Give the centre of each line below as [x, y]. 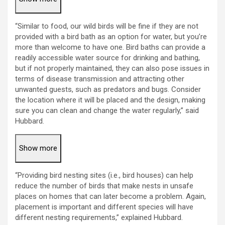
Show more [38, 148]
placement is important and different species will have [104, 207]
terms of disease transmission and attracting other [100, 79]
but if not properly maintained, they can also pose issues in [112, 69]
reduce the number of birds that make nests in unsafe [104, 186]
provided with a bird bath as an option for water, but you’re [111, 37]
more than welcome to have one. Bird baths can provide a [110, 47]
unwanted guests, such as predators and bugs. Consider [108, 90]
